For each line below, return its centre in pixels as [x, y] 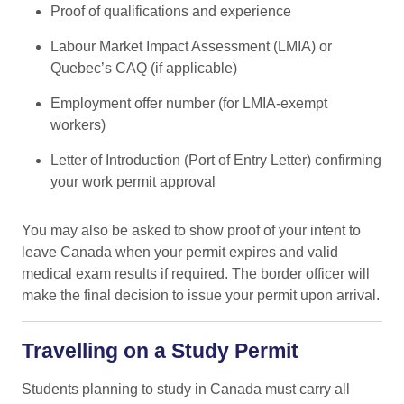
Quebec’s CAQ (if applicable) [144, 68]
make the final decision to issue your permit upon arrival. [201, 295]
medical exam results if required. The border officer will [196, 273]
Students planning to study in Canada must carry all [186, 389]
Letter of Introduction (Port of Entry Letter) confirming [216, 160]
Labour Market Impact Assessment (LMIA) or [191, 46]
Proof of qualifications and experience [171, 11]
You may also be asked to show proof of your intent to [191, 230]
